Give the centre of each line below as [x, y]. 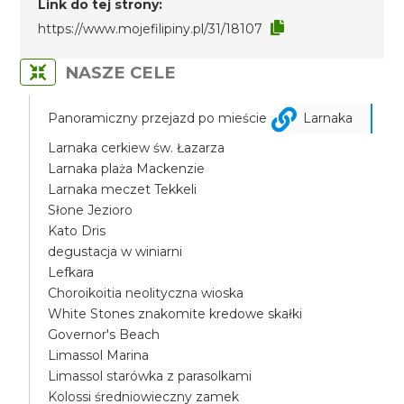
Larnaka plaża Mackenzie [127, 169]
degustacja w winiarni [115, 252]
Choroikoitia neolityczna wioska [146, 293]
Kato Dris [77, 231]
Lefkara [71, 272]
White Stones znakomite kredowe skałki [175, 314]
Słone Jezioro [91, 210]
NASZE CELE [121, 73]
